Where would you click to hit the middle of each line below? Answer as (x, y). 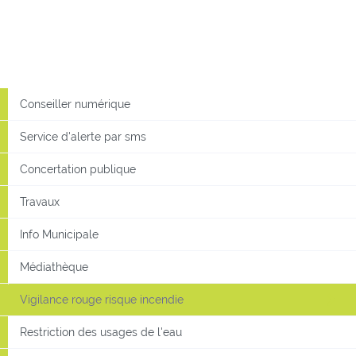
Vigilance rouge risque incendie (102, 300)
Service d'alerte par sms (83, 137)
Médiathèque (54, 267)
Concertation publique (78, 169)
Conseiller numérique (75, 104)
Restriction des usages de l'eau (101, 332)
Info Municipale (59, 234)
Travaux (40, 202)
